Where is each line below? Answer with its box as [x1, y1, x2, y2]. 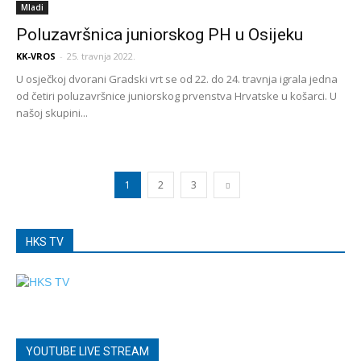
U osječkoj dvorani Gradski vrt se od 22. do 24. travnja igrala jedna [16, 72, 338, 86]
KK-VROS [16, 50, 56, 62]
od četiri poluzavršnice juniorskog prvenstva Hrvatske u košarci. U [16, 89, 337, 103]
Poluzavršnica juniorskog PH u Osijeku [16, 25, 303, 44]
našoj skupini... [16, 106, 88, 120]
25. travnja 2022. [67, 50, 135, 62]
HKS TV [26, 235, 64, 248]
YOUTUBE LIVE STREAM [26, 345, 149, 358]
